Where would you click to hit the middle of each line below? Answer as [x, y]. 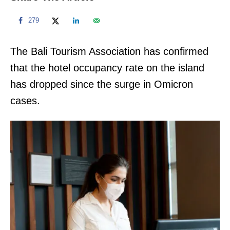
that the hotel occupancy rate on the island [107, 68]
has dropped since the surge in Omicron [102, 84]
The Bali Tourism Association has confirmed [109, 51]
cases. [25, 100]
